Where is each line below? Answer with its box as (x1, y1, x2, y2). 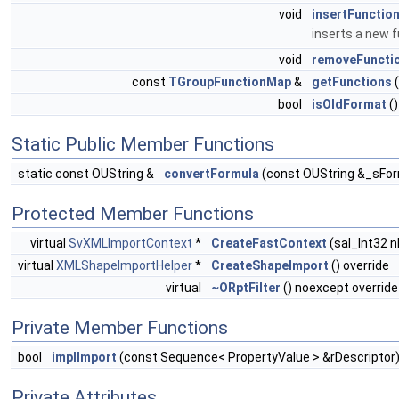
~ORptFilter (211, 281, 281, 295)
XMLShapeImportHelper (56, 258, 192, 273)
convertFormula (164, 167, 259, 181)
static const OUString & (18, 167, 157, 181)
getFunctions (312, 75, 392, 89)
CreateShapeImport (211, 258, 329, 273)
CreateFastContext (211, 236, 327, 250)
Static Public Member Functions (12, 134, 274, 155)
